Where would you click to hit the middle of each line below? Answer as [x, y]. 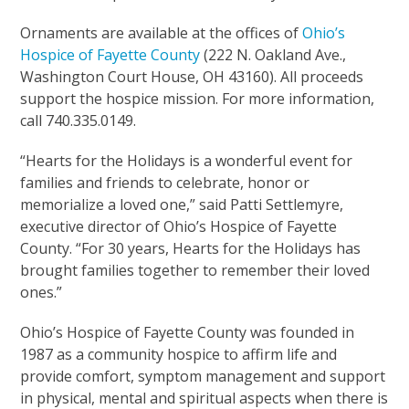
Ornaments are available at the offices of [162, 32]
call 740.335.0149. [80, 120]
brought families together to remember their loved [195, 270]
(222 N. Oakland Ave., [273, 54]
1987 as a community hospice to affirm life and [179, 354]
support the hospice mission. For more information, [198, 98]
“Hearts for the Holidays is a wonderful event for [187, 160]
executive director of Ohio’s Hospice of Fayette [179, 226]
